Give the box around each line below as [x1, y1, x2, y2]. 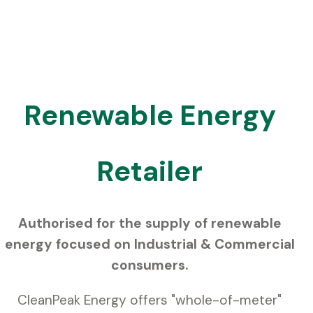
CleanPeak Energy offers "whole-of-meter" [17, 291, 282, 309]
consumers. [111, 256, 188, 274]
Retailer [96, 153, 203, 189]
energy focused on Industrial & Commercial [4, 235, 295, 253]
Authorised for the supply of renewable [17, 214, 282, 232]
